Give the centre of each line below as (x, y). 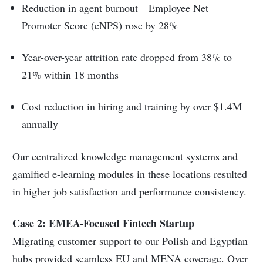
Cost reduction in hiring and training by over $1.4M (132, 107)
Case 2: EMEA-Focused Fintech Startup (104, 223)
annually (40, 124)
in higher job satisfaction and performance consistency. (130, 191)
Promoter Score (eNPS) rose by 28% (100, 25)
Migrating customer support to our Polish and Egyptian (130, 240)
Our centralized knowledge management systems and (125, 156)
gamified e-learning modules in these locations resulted (130, 173)
